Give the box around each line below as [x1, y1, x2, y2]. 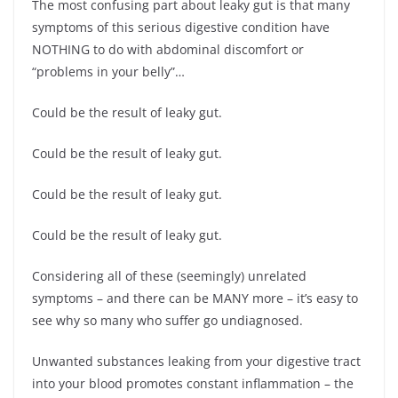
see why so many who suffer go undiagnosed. [32, 311, 303, 329]
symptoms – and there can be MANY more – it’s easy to [32, 289, 358, 306]
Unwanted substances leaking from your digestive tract [32, 352, 361, 370]
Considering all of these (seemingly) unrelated [32, 267, 306, 284]
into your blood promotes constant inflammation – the [32, 374, 354, 392]
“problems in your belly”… [32, 62, 185, 80]
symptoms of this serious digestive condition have [32, 18, 330, 36]
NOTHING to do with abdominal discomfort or [32, 40, 304, 58]
